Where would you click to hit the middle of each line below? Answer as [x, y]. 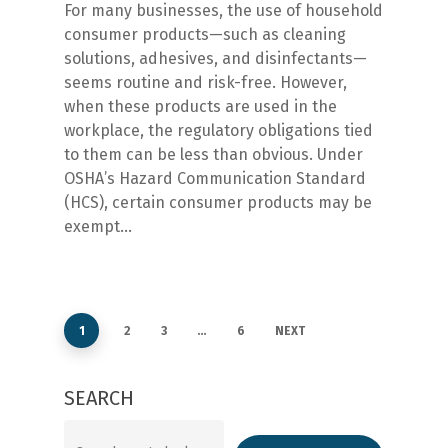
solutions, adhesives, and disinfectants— [215, 58]
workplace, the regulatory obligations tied [218, 130]
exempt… [98, 226]
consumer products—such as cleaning [205, 34]
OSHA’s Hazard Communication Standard [215, 178]
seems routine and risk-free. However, [205, 82]
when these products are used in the [200, 106]
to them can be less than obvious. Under [213, 154]
